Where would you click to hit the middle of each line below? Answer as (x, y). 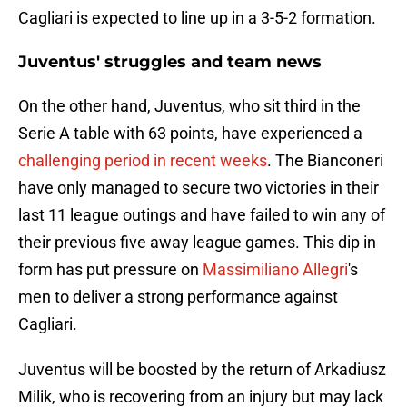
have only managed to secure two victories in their (199, 188)
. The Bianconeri (325, 161)
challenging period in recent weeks (143, 161)
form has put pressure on (110, 270)
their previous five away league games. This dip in (197, 243)
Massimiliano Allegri (275, 270)
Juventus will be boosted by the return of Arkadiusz (202, 370)
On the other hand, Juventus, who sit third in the (189, 106)
